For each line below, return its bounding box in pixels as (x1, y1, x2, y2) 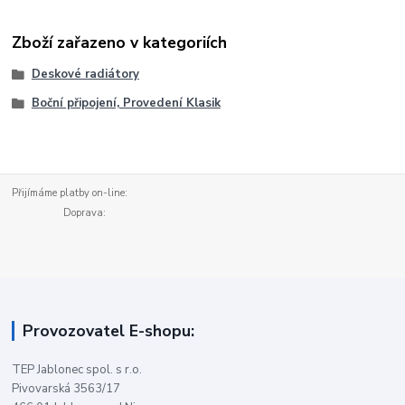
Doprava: (12, 206, 107, 221)
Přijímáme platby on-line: (12, 186, 391, 201)
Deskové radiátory (31, 66, 139, 83)
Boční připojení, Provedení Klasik (31, 94, 221, 111)
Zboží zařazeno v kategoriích (12, 31, 228, 53)
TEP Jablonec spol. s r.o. (12, 361, 143, 378)
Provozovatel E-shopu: (22, 319, 194, 342)
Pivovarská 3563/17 (12, 380, 121, 397)
